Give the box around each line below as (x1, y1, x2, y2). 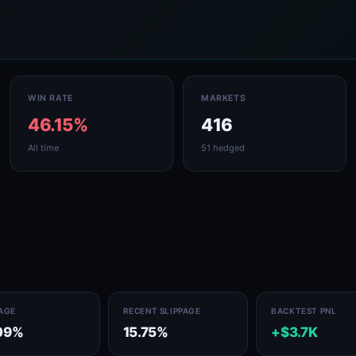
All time (28, 142, 59, 153)
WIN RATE (28, 93, 73, 103)
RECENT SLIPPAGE (122, 306, 201, 315)
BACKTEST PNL (271, 306, 337, 315)
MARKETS (201, 93, 246, 103)
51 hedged (201, 142, 245, 153)
